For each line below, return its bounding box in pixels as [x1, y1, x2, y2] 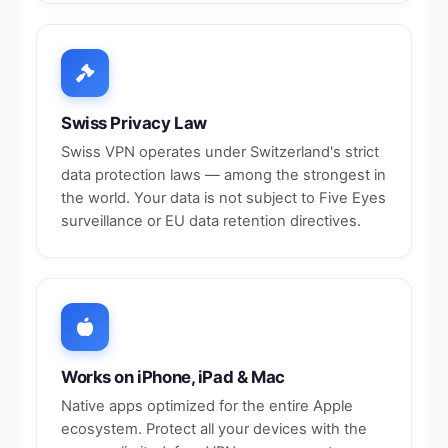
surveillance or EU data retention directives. [61, 212, 361, 230]
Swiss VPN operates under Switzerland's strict [61, 143, 379, 161]
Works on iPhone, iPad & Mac [61, 367, 285, 387]
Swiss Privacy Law [61, 113, 207, 133]
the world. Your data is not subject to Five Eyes [61, 189, 386, 207]
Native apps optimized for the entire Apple [61, 397, 353, 415]
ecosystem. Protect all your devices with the [61, 420, 367, 438]
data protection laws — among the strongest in [61, 166, 386, 184]
